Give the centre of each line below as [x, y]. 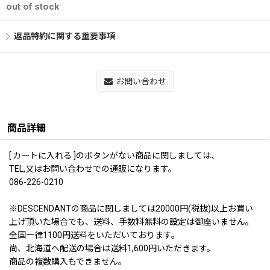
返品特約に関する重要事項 [64, 36]
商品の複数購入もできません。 [68, 261]
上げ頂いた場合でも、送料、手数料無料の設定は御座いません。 [131, 221]
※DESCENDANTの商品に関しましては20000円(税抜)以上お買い [131, 208]
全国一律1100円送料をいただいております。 [94, 235]
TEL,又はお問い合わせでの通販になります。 [93, 168]
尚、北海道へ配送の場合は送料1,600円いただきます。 [112, 248]
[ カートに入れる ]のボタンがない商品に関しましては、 [114, 155]
